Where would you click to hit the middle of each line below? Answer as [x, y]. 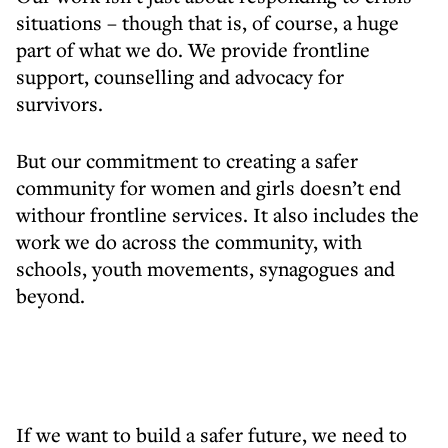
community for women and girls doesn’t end [208, 187]
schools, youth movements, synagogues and [205, 268]
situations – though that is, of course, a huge [207, 22]
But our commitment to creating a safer [187, 160]
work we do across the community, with [189, 241]
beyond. [50, 295]
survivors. [59, 103]
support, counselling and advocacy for [180, 76]
